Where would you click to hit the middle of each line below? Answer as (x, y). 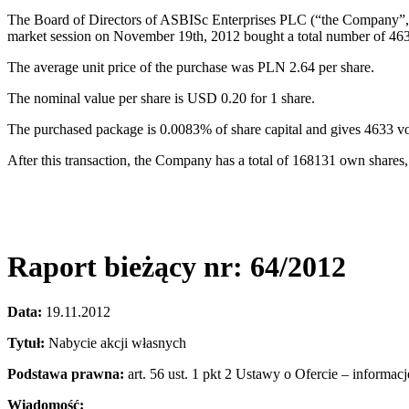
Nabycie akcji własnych (115, 342)
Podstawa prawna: (66, 373)
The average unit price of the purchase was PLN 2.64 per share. (191, 67)
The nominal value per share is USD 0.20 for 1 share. (161, 98)
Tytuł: (26, 342)
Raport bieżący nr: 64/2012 (177, 267)
